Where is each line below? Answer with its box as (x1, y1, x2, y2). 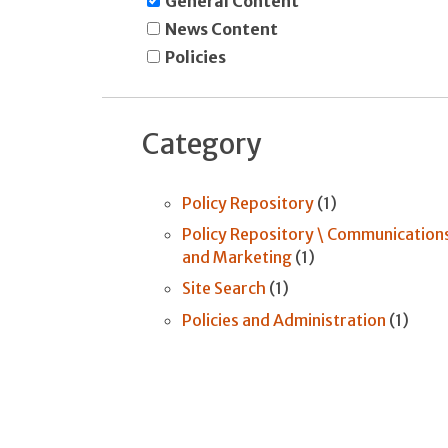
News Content (165, 18, 278, 39)
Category (142, 125, 261, 162)
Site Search (182, 278, 266, 299)
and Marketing (182, 247, 292, 268)
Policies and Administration (182, 309, 386, 330)
